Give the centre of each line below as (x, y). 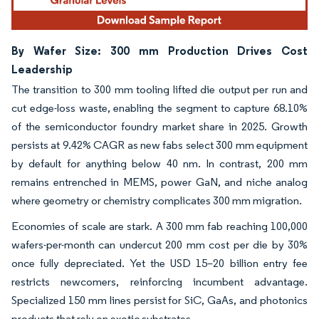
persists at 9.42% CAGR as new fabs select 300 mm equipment (159, 145)
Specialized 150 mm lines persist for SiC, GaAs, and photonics (159, 300)
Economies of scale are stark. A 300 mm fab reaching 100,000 (159, 226)
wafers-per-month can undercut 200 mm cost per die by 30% (159, 245)
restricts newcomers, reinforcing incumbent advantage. (159, 282)
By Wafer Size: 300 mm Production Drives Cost (159, 51)
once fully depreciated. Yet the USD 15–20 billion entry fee (159, 263)
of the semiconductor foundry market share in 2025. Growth (159, 127)
